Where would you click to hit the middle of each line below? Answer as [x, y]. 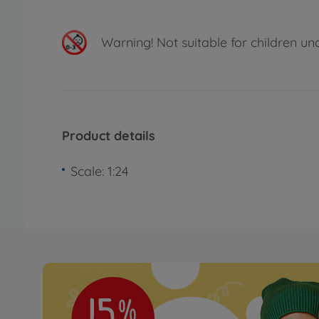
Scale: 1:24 [99, 171]
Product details [109, 136]
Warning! [127, 42]
